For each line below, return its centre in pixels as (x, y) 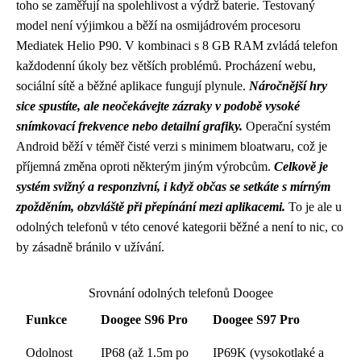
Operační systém (286, 126)
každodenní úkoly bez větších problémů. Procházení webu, (166, 66)
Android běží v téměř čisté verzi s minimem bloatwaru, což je (172, 146)
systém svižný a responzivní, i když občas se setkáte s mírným (173, 187)
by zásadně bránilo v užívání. (90, 247)
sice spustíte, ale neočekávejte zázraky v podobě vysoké (158, 106)
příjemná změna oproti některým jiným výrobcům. (145, 166)
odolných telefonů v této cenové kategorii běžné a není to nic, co (180, 227)
